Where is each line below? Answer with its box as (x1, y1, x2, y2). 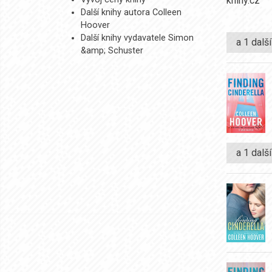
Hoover (81, 20, 110, 30)
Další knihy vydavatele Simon (81, 33, 194, 43)
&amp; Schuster (81, 46, 143, 56)
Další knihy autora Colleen (81, 7, 182, 18)
